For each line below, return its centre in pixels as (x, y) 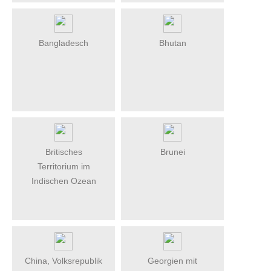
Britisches (64, 152)
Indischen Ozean (64, 181)
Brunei (172, 152)
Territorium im (64, 166)
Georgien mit (172, 260)
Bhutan (172, 43)
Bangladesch (64, 43)
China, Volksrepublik (64, 260)
